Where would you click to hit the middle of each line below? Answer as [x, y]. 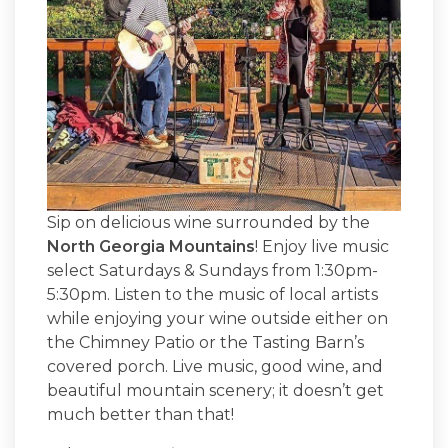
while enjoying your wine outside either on [217, 318]
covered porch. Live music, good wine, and [215, 366]
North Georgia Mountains [151, 246]
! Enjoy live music [322, 246]
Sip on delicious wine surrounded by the [208, 222]
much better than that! [140, 414]
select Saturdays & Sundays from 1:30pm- [212, 270]
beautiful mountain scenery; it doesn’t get [215, 390]
